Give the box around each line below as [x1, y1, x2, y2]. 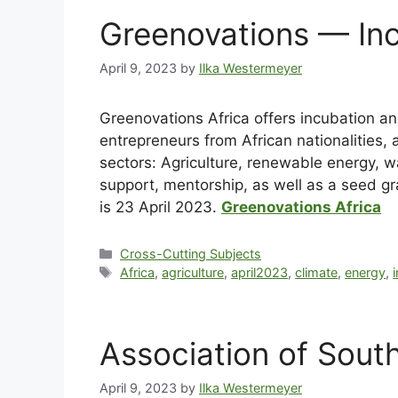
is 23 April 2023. [99, 197, 221, 216]
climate [295, 264, 338, 280]
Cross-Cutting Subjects [120, 245, 262, 261]
